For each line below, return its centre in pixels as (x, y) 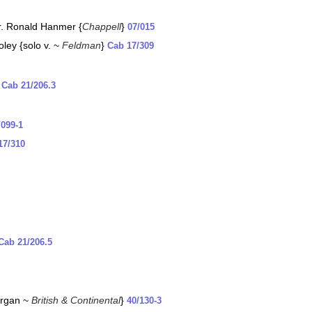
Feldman (81, 45)
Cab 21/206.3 (29, 86)
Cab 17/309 (131, 46)
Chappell (102, 26)
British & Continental (76, 300)
